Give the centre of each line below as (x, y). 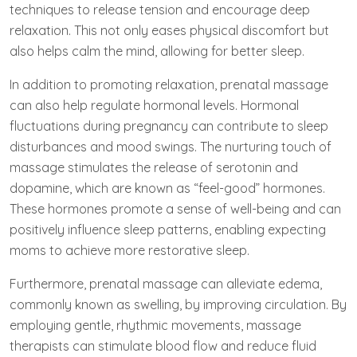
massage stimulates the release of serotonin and (154, 167)
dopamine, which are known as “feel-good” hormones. (167, 188)
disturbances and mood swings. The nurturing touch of (171, 146)
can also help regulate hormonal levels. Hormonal (154, 105)
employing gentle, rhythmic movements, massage (155, 325)
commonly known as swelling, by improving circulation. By (178, 304)
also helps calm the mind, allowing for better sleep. (157, 51)
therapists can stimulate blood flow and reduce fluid (163, 345)
